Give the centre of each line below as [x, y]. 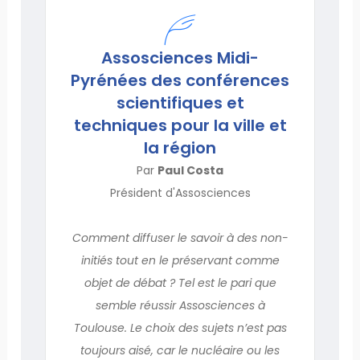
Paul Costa [190, 170]
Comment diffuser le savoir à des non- [180, 237]
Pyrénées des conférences [180, 80]
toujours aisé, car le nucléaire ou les [180, 350]
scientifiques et [180, 102]
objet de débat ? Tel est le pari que [180, 282]
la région [180, 147]
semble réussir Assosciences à [180, 305]
